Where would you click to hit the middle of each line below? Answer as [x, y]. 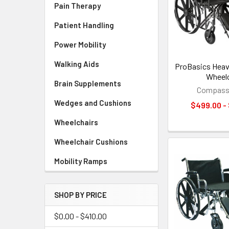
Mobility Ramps [81, 161]
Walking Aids [77, 64]
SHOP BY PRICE [81, 195]
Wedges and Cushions [93, 103]
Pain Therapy [77, 6]
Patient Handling [84, 25]
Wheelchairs [76, 122]
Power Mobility [80, 44]
